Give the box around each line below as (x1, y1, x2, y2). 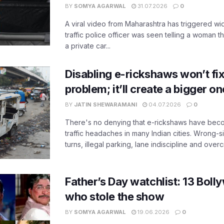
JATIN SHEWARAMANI (74, 100, 137, 108)
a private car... (65, 41, 110, 50)
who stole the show (65, 190, 164, 203)
